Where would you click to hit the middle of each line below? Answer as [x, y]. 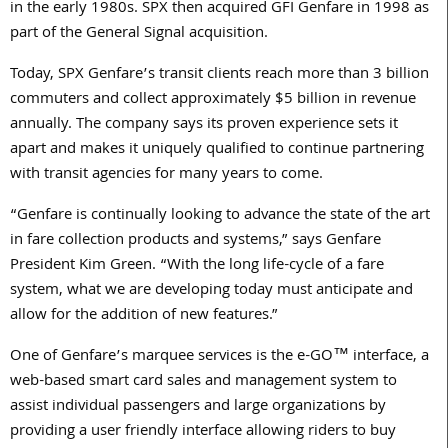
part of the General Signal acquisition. [139, 34]
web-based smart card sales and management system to [203, 382]
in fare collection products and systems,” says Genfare [195, 241]
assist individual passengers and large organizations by [198, 407]
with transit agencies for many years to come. [166, 175]
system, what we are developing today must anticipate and [211, 291]
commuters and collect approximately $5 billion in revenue [213, 100]
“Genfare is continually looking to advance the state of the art [220, 216]
